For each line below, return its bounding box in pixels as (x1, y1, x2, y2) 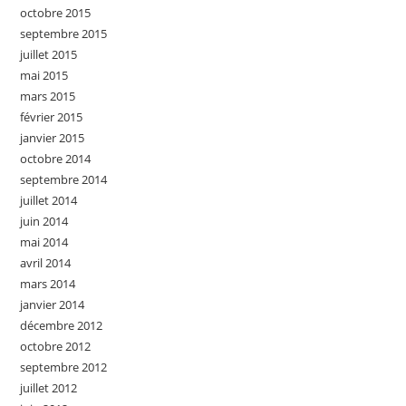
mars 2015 (20, 87, 76, 104)
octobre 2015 (20, 4, 92, 21)
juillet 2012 (20, 379, 78, 396)
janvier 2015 (20, 129, 85, 146)
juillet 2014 (20, 191, 78, 208)
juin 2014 (20, 212, 69, 229)
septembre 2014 (20, 170, 108, 188)
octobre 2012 (20, 337, 92, 354)
